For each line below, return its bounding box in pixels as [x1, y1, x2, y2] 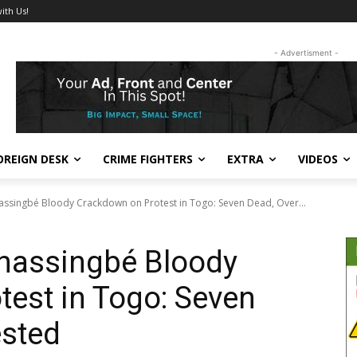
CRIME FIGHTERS [103, 151, 193, 167]
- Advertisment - [273, 48, 339, 57]
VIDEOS [298, 151, 338, 167]
